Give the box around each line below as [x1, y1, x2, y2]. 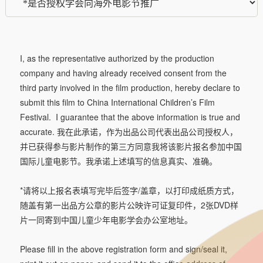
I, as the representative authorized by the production [19, 52, 214, 64]
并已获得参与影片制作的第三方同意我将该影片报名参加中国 [19, 140, 242, 152]
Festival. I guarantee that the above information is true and [19, 111, 240, 123]
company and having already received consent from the [19, 67, 227, 79]
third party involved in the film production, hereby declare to [19, 82, 240, 93]
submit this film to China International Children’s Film [19, 96, 215, 108]
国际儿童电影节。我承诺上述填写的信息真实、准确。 [19, 155, 217, 167]
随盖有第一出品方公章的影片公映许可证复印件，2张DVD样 [19, 199, 238, 211]
